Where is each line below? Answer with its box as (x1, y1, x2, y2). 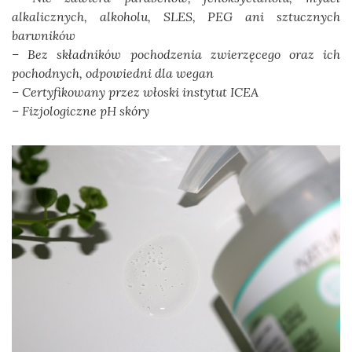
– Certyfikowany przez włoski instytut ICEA (12, 84, 258, 101)
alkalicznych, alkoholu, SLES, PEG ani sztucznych (12, 9, 340, 25)
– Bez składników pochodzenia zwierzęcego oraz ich (12, 46, 340, 63)
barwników (12, 27, 75, 44)
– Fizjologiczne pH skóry (12, 103, 149, 119)
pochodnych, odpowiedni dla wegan (12, 65, 214, 82)
